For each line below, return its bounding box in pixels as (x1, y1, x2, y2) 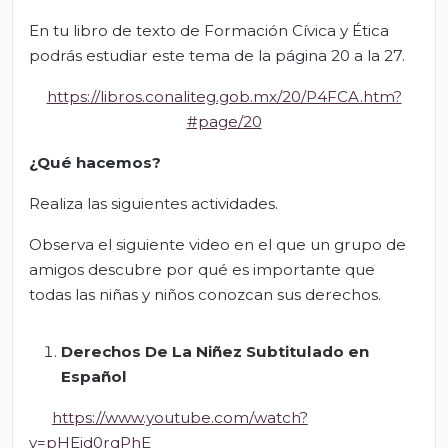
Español (61, 366, 127, 386)
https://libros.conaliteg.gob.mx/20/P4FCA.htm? (46, 86, 402, 106)
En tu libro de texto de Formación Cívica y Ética (29, 20, 389, 40)
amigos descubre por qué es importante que (29, 259, 375, 279)
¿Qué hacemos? (29, 152, 161, 172)
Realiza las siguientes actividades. (29, 193, 278, 213)
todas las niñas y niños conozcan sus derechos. (29, 284, 381, 304)
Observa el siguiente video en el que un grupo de (29, 234, 406, 254)
